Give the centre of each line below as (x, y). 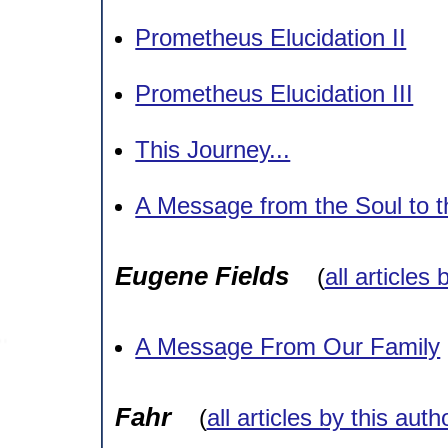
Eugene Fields (201, 276)
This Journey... (213, 150)
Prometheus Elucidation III (274, 94)
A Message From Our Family (288, 346)
